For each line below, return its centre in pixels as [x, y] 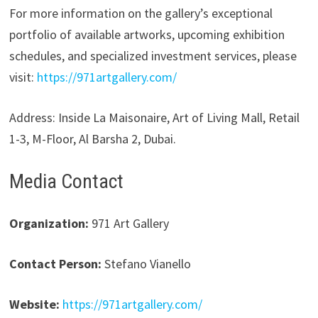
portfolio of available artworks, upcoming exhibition [147, 35]
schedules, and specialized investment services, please [153, 56]
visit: [23, 77]
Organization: [49, 224]
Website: [34, 305]
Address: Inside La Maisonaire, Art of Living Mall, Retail [154, 118]
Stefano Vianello [146, 264]
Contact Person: [55, 264]
